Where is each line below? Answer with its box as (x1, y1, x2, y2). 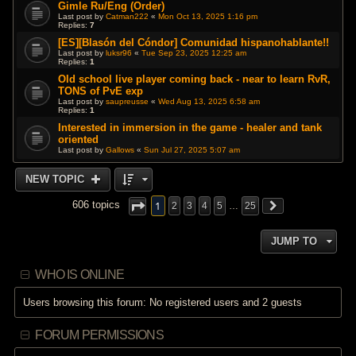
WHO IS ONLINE (35, 268, 125, 282)
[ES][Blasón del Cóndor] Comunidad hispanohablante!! (58, 37, 330, 49)
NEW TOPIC (25, 173, 88, 186)
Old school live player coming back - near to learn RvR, (58, 73, 331, 86)
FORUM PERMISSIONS (35, 328, 164, 342)
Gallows (106, 145, 135, 155)
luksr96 (106, 48, 133, 58)
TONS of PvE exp (58, 85, 144, 98)
